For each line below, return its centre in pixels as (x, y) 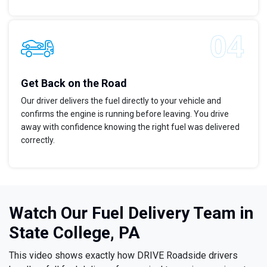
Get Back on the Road (74, 83)
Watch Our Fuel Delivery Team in (131, 213)
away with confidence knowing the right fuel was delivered (130, 127)
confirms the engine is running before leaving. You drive (125, 114)
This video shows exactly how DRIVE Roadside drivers (123, 256)
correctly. (38, 140)
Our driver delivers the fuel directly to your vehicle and (121, 101)
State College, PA (74, 233)
